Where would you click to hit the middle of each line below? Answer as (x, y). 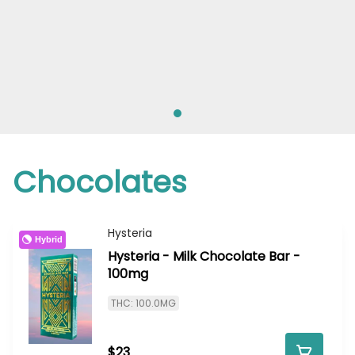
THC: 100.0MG (143, 303)
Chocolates (100, 182)
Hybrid (49, 239)
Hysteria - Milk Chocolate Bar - (204, 257)
